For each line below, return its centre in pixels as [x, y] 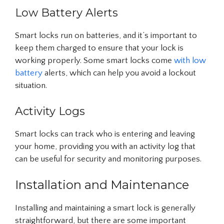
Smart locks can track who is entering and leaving [105, 134]
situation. [31, 85]
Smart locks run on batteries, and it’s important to [106, 35]
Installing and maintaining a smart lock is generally [105, 208]
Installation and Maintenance [102, 185]
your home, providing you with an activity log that [105, 146]
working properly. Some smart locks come [94, 60]
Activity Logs [50, 111]
